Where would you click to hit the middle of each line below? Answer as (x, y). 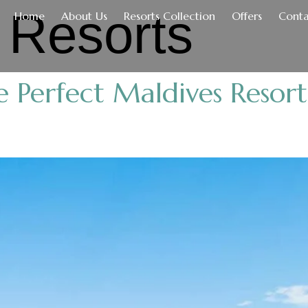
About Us (85, 16)
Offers (247, 16)
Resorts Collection (170, 16)
